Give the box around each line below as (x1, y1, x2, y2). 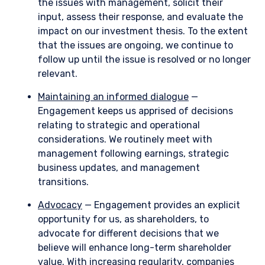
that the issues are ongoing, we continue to (38, 40, 233, 51)
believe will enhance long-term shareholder (38, 242, 231, 254)
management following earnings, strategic (38, 148, 229, 160)
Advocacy (38, 199, 82, 211)
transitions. (38, 176, 89, 188)
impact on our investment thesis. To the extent (38, 25, 248, 37)
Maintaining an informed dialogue (38, 91, 189, 103)
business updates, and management (38, 162, 200, 174)
